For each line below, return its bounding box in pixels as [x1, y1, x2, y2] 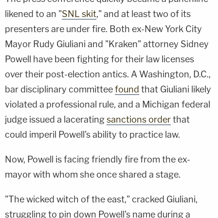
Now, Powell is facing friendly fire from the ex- [5, 154, 190, 164]
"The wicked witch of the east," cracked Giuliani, [5, 194, 198, 204]
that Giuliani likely [139, 84, 211, 94]
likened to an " [5, 8, 62, 19]
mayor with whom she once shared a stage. [5, 169, 181, 180]
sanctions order [107, 114, 171, 125]
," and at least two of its [96, 8, 191, 19]
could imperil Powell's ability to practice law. [5, 129, 180, 140]
